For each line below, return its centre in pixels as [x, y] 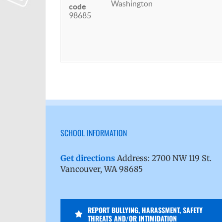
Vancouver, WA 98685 [102, 169]
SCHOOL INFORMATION [94, 133]
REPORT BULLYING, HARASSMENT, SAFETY [145, 210]
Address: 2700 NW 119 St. [163, 158]
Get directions [88, 158]
